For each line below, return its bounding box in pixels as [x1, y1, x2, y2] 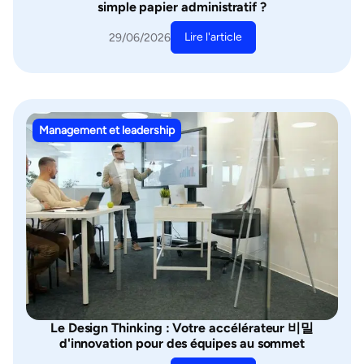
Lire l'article [184, 30, 242, 44]
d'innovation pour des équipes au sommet [58, 336, 305, 351]
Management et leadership [39, 123, 175, 137]
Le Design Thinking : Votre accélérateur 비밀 [50, 320, 314, 336]
